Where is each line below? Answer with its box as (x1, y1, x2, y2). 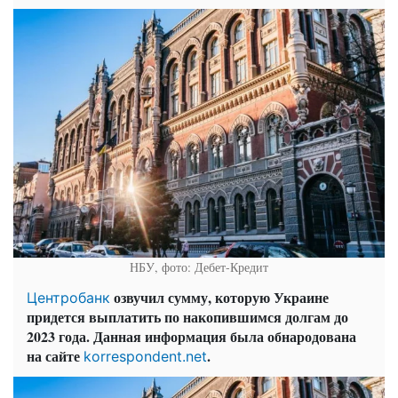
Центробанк (27, 289, 110, 307)
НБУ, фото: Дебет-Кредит (130, 259, 268, 276)
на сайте (27, 346, 84, 367)
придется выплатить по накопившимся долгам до (27, 306, 348, 328)
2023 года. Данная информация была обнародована (27, 326, 356, 347)
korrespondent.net (84, 347, 207, 366)
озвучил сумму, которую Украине (110, 287, 329, 308)
